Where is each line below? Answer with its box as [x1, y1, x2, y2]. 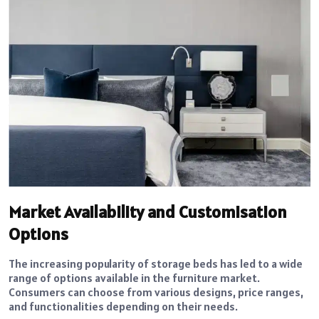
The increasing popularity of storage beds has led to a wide [9, 256, 303, 271]
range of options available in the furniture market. [9, 270, 260, 285]
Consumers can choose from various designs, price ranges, [9, 284, 303, 299]
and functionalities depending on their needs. [9, 298, 238, 313]
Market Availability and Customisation [9, 200, 287, 223]
